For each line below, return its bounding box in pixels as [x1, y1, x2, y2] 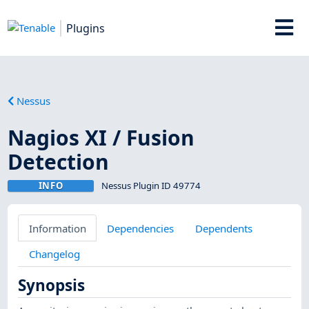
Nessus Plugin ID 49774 [101, 179, 201, 192]
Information [28, 221, 86, 235]
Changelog [28, 246, 80, 261]
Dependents [195, 221, 252, 235]
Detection [8, 147, 110, 176]
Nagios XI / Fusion [8, 123, 195, 152]
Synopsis [18, 275, 86, 297]
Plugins [66, 20, 106, 36]
